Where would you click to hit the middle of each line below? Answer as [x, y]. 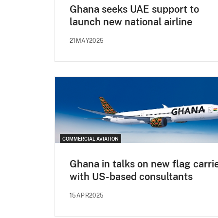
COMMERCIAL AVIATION [91, 138]
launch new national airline [131, 22]
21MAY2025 [87, 41]
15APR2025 [87, 195]
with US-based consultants [131, 176]
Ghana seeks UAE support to [134, 9]
